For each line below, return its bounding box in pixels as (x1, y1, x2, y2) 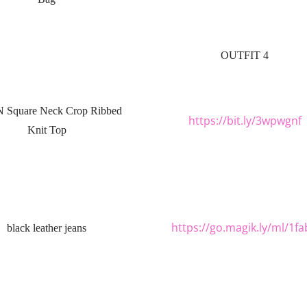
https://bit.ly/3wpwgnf (188, 112, 302, 128)
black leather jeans (7, 221, 86, 234)
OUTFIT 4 (221, 49, 269, 62)
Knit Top (27, 123, 66, 136)
